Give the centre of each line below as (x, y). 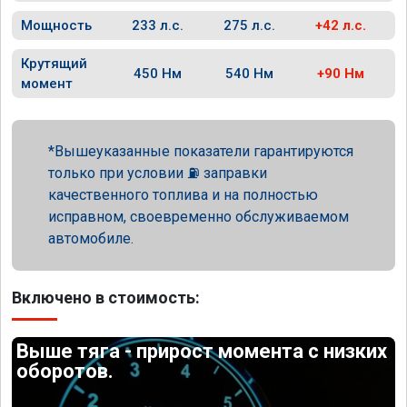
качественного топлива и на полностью (183, 195)
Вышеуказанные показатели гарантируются (204, 151)
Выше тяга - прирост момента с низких (202, 351)
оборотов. (65, 371)
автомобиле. (91, 238)
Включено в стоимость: (106, 298)
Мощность (56, 25)
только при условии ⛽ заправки (158, 173)
